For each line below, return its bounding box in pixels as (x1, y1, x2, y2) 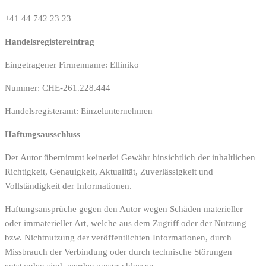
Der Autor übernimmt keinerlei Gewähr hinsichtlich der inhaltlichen (5, 152, 255, 162)
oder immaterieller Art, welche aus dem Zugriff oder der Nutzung (5, 218, 246, 228)
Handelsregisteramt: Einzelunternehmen (5, 106, 153, 116)
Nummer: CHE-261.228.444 (5, 83, 110, 93)
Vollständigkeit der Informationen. (5, 180, 132, 191)
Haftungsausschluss (5, 129, 80, 139)
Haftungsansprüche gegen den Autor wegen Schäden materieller (5, 204, 243, 214)
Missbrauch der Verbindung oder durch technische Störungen (5, 246, 232, 256)
